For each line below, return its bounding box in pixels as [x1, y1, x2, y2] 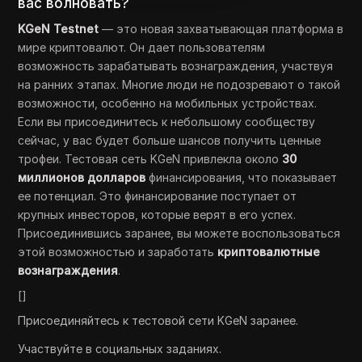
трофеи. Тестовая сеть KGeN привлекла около [18, 152, 283, 166]
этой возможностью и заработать [18, 245, 218, 259]
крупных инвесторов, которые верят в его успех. [18, 208, 297, 221]
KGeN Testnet [18, 22, 99, 36]
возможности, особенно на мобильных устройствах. [18, 96, 318, 110]
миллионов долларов [18, 170, 146, 184]
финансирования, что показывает [145, 170, 338, 184]
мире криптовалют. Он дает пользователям [18, 40, 266, 54]
